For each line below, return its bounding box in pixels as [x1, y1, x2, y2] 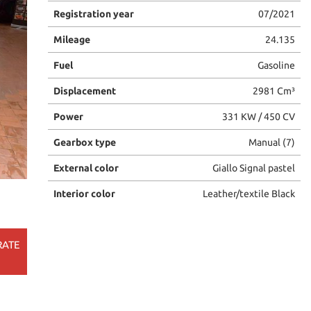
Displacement [53, 85, 116, 96]
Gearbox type [53, 137, 116, 148]
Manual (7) [248, 137, 295, 148]
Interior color [53, 188, 115, 199]
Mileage [53, 34, 90, 45]
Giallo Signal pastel [212, 162, 295, 174]
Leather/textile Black [202, 188, 295, 199]
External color [53, 162, 119, 174]
